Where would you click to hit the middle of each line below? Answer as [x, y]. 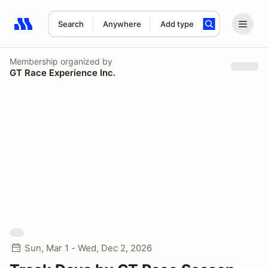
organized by [85, 61]
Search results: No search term [83, 31]
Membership [34, 61]
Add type [177, 24]
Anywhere [122, 24]
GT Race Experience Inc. [63, 72]
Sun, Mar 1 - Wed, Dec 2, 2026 [88, 248]
